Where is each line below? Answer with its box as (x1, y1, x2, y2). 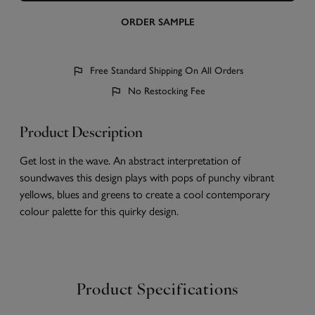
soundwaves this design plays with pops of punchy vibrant (20, 169, 274, 185)
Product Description (20, 127, 143, 141)
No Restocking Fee (128, 85, 205, 97)
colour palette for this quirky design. (20, 202, 179, 219)
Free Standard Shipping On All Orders (90, 65, 243, 77)
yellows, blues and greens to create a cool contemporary (20, 186, 270, 202)
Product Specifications (76, 283, 239, 299)
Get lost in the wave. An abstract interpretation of (20, 152, 240, 168)
